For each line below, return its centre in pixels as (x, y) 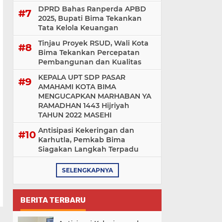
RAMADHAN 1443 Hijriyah (84, 106)
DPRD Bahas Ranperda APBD (92, 9)
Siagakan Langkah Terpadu (88, 149)
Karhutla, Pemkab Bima (82, 140)
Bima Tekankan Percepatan (89, 53)
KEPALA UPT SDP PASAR (82, 78)
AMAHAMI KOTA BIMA (77, 87)
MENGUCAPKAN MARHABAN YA (95, 96)
